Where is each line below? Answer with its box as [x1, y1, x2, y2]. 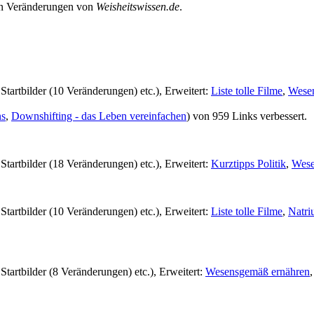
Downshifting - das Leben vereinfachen [11, 109, 186, 122]
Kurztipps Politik [211, 157, 286, 170]
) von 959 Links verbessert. [186, 109, 307, 122]
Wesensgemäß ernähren [205, 265, 310, 278]
